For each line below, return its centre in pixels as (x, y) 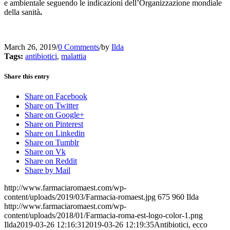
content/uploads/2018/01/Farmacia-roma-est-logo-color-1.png (103, 216)
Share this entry (27, 76)
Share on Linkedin (55, 133)
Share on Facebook (56, 97)
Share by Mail (47, 170)
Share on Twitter (52, 106)
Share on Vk (45, 152)
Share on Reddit (51, 161)
